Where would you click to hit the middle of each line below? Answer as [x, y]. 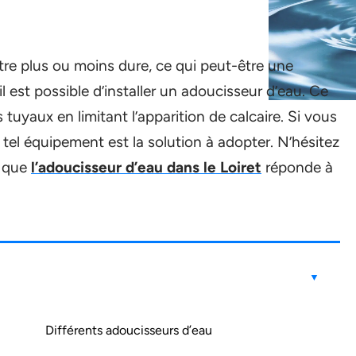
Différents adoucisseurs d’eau [129, 330]
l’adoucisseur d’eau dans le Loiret [146, 167]
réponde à [297, 167]
